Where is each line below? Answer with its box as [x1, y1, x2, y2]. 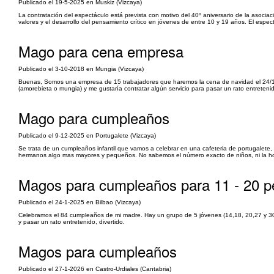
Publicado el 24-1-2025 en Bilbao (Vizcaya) [18, 199, 141, 206]
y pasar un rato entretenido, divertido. [18, 218, 125, 225]
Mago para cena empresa [18, 40, 183, 62]
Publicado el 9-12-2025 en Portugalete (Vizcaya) [18, 132, 156, 139]
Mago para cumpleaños [18, 107, 169, 128]
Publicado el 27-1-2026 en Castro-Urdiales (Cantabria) [18, 265, 171, 272]
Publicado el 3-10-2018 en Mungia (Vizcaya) [18, 65, 144, 72]
